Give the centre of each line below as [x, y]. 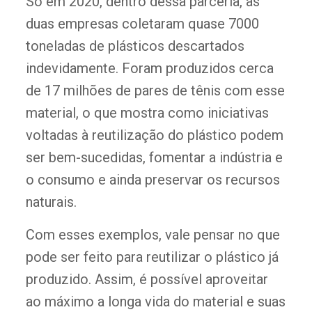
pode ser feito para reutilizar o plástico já [152, 257]
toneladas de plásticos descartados [135, 46]
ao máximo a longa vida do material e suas [155, 302]
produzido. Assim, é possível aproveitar [147, 280]
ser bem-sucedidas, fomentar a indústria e [154, 158]
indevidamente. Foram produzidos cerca [149, 69]
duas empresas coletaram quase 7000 [142, 24]
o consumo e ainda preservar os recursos [153, 180]
